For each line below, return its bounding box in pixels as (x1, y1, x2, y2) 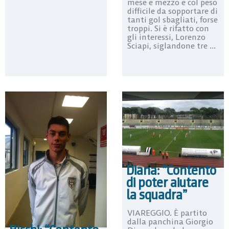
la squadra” (126, 186, 187, 204)
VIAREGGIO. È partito (127, 208, 207, 218)
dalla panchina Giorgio (127, 216, 213, 227)
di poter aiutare (126, 174, 209, 192)
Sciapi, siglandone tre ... (127, 40, 216, 51)
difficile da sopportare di (127, 5, 218, 16)
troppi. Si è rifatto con (127, 22, 209, 33)
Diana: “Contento (126, 162, 216, 179)
